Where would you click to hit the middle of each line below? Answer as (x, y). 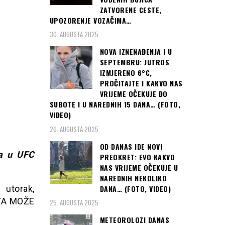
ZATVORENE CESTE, (131, 10)
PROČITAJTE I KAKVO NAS (141, 83)
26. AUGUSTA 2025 (74, 129)
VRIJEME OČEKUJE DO (134, 94)
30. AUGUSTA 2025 (74, 34)
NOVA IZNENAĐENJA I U (136, 52)
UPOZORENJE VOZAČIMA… (90, 20)
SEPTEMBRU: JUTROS (134, 62)
